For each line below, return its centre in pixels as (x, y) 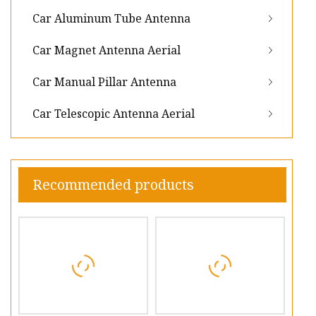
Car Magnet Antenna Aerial (107, 50)
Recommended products (113, 185)
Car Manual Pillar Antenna (104, 82)
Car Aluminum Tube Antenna (111, 19)
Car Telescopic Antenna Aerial (114, 114)
